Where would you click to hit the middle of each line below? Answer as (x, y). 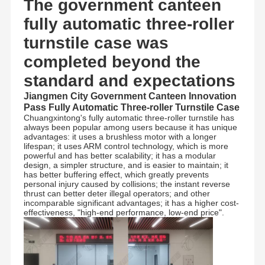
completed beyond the (112, 62)
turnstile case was (96, 43)
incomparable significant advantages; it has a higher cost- (131, 203)
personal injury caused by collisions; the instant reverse (127, 184)
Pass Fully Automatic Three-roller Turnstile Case (131, 107)
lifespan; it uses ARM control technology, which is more (126, 146)
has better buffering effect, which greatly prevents (116, 175)
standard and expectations (129, 81)
